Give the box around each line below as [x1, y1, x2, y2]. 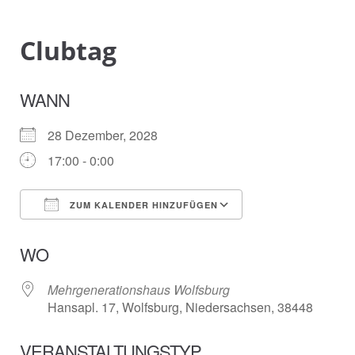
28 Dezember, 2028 [48, 126, 170, 144]
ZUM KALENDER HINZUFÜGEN [67, 199, 218, 211]
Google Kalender [258, 224, 353, 242]
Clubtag [20, 33, 116, 67]
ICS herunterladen [48, 224, 151, 242]
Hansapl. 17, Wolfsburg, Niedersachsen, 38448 [48, 298, 313, 316]
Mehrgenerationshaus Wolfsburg [48, 281, 230, 299]
